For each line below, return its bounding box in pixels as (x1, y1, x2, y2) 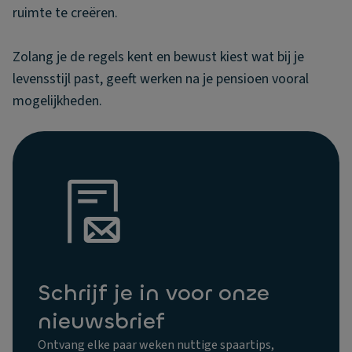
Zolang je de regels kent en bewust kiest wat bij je (13, 47, 304, 67)
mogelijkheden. (13, 91, 102, 111)
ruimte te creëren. (13, 3, 118, 23)
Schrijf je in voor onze (38, 279, 269, 307)
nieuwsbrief (38, 307, 165, 335)
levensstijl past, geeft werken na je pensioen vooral (13, 69, 309, 89)
